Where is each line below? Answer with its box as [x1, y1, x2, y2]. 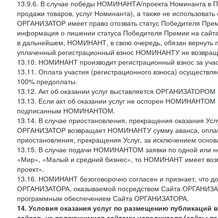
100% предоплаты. [17, 76, 77, 86]
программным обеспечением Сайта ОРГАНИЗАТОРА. [17, 193, 189, 203]
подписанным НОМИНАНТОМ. [17, 106, 115, 115]
